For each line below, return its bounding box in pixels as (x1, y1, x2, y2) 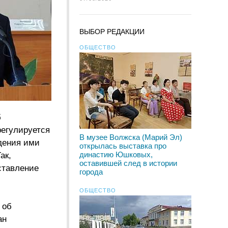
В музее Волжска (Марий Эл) (79, 133, 182, 141)
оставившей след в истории (79, 159, 177, 167)
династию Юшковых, (79, 150, 153, 159)
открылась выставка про (79, 141, 166, 150)
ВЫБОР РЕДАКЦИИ (79, 27, 145, 36)
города (79, 167, 103, 176)
